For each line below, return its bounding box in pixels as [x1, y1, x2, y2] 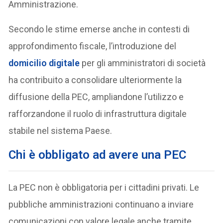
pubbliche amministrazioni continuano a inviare [8, 199, 194, 210]
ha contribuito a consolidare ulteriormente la [8, 74, 182, 85]
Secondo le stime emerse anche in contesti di [8, 23, 190, 34]
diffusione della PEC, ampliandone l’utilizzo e [8, 91, 184, 102]
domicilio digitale [8, 57, 80, 68]
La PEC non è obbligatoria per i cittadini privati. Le [8, 182, 200, 193]
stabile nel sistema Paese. [8, 125, 112, 136]
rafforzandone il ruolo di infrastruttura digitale [8, 108, 187, 119]
